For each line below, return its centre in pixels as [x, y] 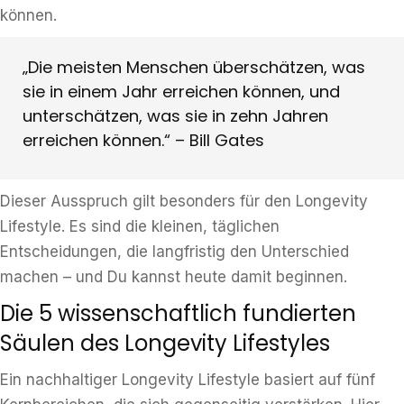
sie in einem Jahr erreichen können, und [181, 92]
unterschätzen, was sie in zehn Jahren [175, 116]
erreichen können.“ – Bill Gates [143, 140]
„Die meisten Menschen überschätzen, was [194, 67]
